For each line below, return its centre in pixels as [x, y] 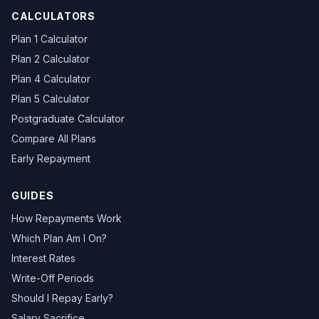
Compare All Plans [54, 138]
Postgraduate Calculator [68, 119]
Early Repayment [51, 158]
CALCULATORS [53, 16]
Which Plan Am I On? [59, 238]
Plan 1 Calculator [49, 39]
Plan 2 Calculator [51, 59]
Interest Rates [43, 258]
